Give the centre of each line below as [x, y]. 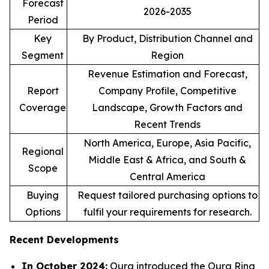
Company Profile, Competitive [167, 90]
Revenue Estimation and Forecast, [167, 74]
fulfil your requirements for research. [167, 212]
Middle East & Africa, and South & [167, 159]
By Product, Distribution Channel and [167, 38]
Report [43, 90]
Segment [43, 55]
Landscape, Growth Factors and [167, 107]
